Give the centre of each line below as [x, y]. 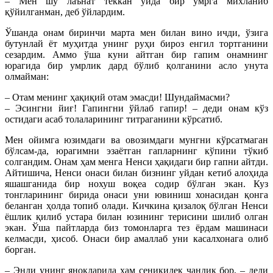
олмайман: [27, 77]
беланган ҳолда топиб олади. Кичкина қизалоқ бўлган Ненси [136, 206]
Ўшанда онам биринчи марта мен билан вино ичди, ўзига [136, 33]
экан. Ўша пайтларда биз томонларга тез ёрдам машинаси [136, 228]
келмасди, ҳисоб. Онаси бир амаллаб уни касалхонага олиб [136, 239]
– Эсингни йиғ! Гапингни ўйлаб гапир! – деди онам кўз [136, 108]
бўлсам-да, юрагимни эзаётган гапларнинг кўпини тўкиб [136, 151]
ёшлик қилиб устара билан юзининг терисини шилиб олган [136, 217]
